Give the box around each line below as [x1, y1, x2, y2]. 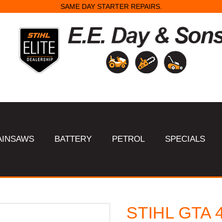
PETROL [112, 134, 145, 144]
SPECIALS [165, 134, 206, 144]
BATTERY [55, 134, 92, 144]
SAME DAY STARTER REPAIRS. [60, 2, 162, 11]
